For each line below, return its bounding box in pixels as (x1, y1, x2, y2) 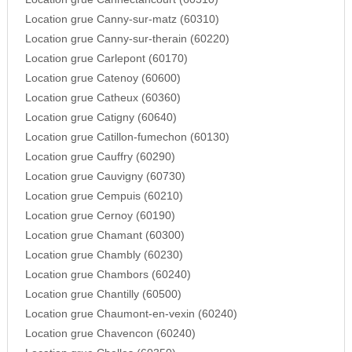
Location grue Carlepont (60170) (24, 53, 188, 65)
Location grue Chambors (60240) (24, 269, 191, 281)
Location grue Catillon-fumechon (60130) (24, 131, 229, 144)
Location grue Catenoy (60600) (24, 72, 181, 85)
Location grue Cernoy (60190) (24, 210, 175, 222)
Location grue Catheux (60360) (24, 92, 181, 104)
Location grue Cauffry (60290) (24, 151, 175, 163)
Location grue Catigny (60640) (24, 112, 177, 124)
